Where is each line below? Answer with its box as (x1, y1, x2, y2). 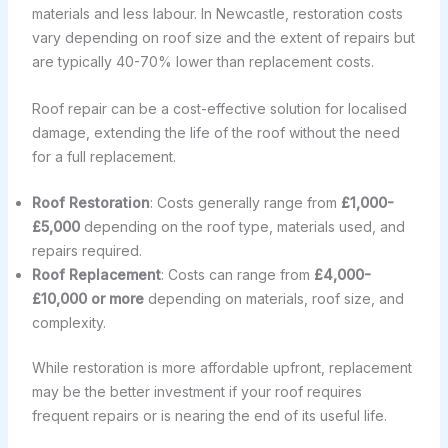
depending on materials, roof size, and (143, 289, 404, 307)
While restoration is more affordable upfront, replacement (31, 358, 412, 376)
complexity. (31, 313, 106, 331)
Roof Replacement (31, 265, 161, 283)
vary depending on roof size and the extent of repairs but (31, 29, 415, 47)
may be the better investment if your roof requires (31, 382, 362, 400)
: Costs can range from (160, 265, 314, 283)
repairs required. (31, 241, 142, 259)
